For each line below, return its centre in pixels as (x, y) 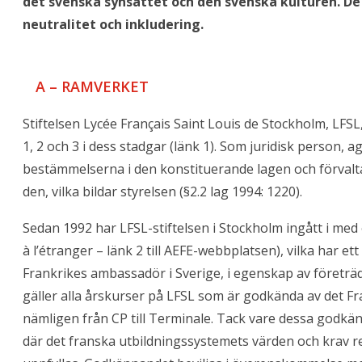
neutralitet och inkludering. (113, 24)
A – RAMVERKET (92, 86)
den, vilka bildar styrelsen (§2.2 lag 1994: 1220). (162, 191)
